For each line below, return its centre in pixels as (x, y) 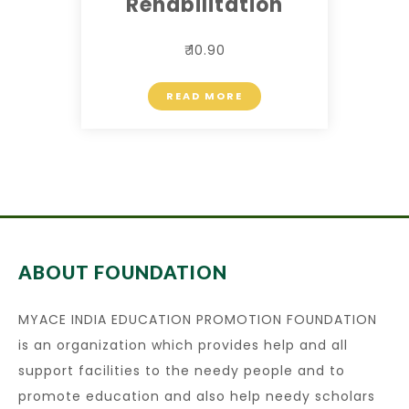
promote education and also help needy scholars (197, 396)
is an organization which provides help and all (183, 345)
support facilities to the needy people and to (182, 371)
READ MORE (204, 96)
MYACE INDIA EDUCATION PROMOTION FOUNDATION (198, 320)
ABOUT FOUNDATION (123, 272)
